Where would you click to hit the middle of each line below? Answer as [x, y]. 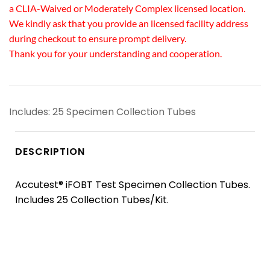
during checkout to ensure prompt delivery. [98, 38]
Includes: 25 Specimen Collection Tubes [102, 111]
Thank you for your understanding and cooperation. [115, 53]
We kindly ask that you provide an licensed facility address [129, 23]
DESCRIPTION [50, 151]
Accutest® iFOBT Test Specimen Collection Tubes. [133, 185]
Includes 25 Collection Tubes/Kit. [92, 200]
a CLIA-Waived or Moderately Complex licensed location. [127, 8]
